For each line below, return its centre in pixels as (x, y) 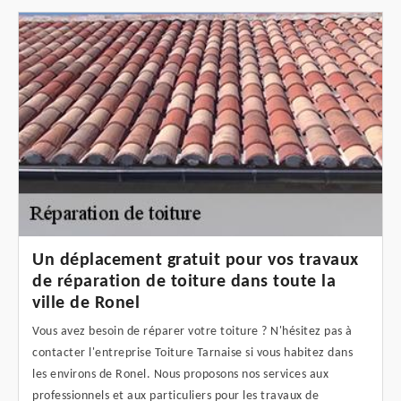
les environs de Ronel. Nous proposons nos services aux (180, 375)
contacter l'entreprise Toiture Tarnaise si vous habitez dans (192, 354)
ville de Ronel (86, 304)
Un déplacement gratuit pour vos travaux (196, 261)
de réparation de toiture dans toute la (184, 282)
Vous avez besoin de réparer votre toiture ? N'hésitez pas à (192, 332)
